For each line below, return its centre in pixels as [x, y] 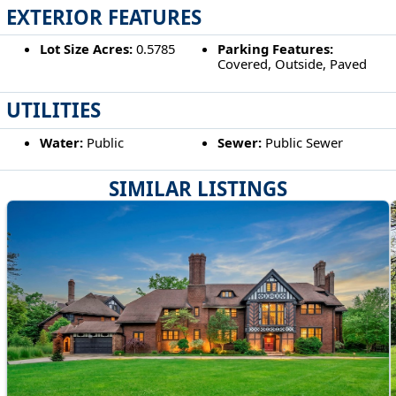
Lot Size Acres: [86, 49]
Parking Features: [276, 49]
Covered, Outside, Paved [293, 64]
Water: [61, 142]
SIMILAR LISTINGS [198, 188]
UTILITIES [54, 110]
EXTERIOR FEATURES [104, 17]
